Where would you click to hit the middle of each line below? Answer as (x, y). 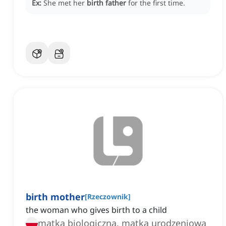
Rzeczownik (108, 197)
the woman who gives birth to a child (96, 210)
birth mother (55, 197)
